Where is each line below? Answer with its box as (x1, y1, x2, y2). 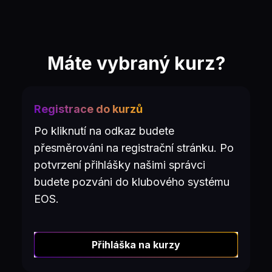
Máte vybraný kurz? (47, 52, 225, 74)
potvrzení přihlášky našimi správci (34, 158, 205, 171)
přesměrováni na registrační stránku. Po (34, 141, 234, 154)
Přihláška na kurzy (92, 239, 180, 251)
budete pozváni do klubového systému (34, 175, 229, 188)
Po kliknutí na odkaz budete (34, 124, 174, 137)
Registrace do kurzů (34, 103, 143, 115)
